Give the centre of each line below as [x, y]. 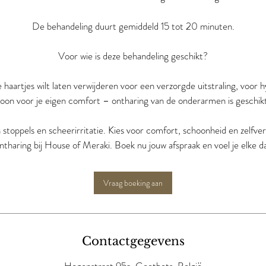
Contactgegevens [133, 241]
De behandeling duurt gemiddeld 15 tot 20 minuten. [133, 26]
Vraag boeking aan [133, 183]
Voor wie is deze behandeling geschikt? [133, 56]
